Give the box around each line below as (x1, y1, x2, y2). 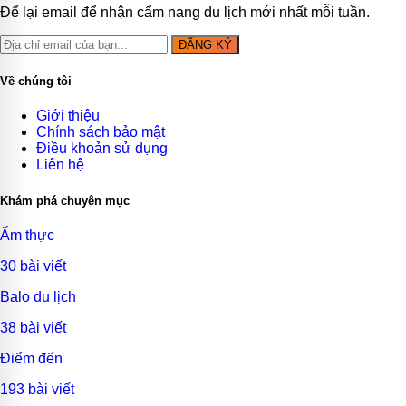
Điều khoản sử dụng (36, 140, 168, 157)
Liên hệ (36, 157, 84, 173)
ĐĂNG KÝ (179, 38, 232, 53)
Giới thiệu (36, 108, 100, 124)
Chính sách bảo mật (36, 124, 165, 140)
